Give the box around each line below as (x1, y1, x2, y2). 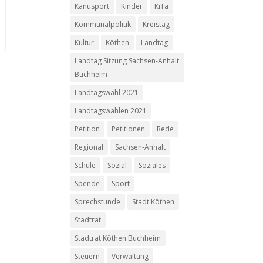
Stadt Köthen (132, 197, 175, 207)
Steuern (75, 251, 100, 261)
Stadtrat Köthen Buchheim (75, 233, 161, 243)
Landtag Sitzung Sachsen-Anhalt (75, 56, 180, 66)
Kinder (121, 1, 143, 11)
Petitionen (112, 124, 146, 134)
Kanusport (75, 1, 110, 11)
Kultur (75, 38, 95, 48)
